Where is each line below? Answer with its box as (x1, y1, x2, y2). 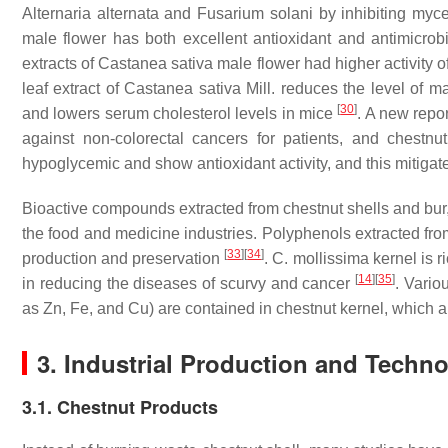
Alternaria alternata (22, 5, 159, 22)
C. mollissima (272, 250, 369, 267)
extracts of (22, 55, 99, 72)
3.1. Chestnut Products (22, 394, 218, 420)
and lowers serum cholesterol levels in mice (22, 105, 338, 122)
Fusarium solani (197, 5, 313, 22)
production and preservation (22, 250, 225, 267)
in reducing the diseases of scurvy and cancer (22, 275, 355, 292)
